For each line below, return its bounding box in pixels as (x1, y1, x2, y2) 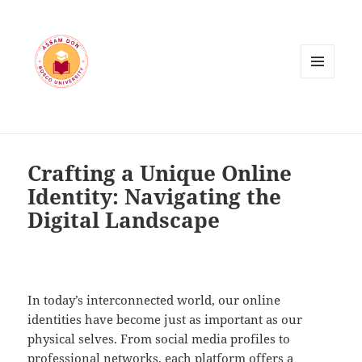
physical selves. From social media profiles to (27, 330, 291, 347)
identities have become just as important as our (27, 311, 303, 328)
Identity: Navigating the (27, 182, 282, 212)
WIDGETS (301, 105, 347, 120)
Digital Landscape (27, 205, 221, 235)
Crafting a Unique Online (27, 158, 293, 188)
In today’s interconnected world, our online (27, 292, 281, 309)
